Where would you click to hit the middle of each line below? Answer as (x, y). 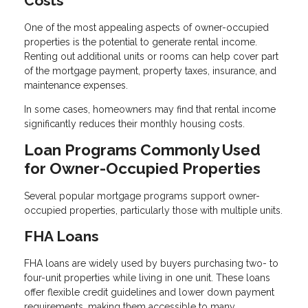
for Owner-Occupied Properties (142, 168)
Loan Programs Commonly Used (142, 150)
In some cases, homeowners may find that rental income (150, 109)
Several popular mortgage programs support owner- (142, 196)
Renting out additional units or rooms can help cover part (151, 56)
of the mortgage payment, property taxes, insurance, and (150, 70)
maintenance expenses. (76, 85)
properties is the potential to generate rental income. (141, 42)
